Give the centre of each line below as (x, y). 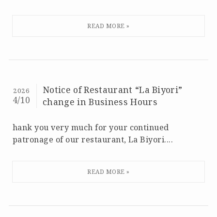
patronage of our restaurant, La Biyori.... (93, 139)
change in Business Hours (100, 101)
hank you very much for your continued (91, 127)
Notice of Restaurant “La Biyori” (113, 89)
